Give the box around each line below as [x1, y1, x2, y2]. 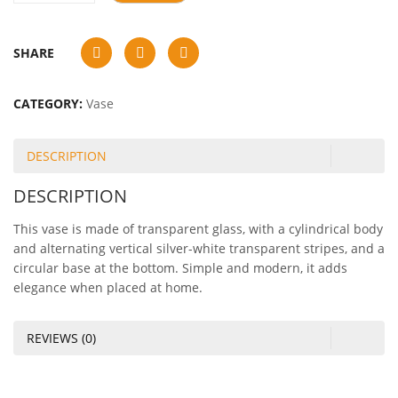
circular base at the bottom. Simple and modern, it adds [13, 259, 347, 276]
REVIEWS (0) [27, 330, 96, 346]
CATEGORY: [13, 95, 86, 112]
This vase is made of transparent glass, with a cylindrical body [13, 220, 383, 237]
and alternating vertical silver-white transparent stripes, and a [13, 240, 385, 257]
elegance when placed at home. [13, 279, 203, 296]
